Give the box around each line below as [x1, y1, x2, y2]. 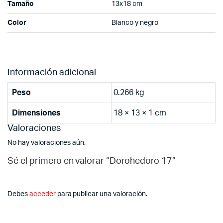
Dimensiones [12, 109, 61, 117]
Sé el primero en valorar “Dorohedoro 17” [7, 157, 176, 166]
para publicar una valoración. [55, 191, 147, 198]
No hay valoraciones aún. [7, 139, 86, 147]
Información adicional [7, 68, 96, 78]
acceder [29, 191, 56, 198]
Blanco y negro [111, 19, 158, 27]
